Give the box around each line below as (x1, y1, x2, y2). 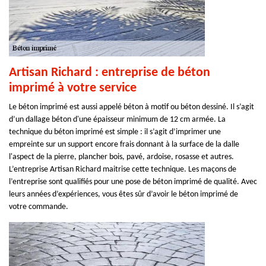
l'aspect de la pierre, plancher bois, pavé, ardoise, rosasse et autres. (9, 153, 234, 161)
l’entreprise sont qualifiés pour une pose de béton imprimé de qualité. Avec (9, 178, 257, 186)
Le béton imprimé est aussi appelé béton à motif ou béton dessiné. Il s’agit (9, 103, 254, 112)
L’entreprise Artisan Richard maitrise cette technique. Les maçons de (9, 165, 236, 174)
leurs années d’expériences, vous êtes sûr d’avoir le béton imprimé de (9, 190, 238, 199)
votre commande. (9, 202, 68, 211)
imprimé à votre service (9, 81, 137, 95)
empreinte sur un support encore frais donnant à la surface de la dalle (9, 140, 239, 149)
